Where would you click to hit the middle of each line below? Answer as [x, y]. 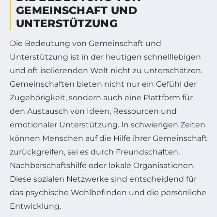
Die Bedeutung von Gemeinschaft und [85, 43]
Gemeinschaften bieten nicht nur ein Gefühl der [103, 84]
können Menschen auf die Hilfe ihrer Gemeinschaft [108, 138]
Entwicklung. [35, 206]
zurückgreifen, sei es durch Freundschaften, [95, 152]
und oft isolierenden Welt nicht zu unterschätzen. [106, 70]
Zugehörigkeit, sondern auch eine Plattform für [101, 97]
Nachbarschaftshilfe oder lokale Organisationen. [102, 165]
